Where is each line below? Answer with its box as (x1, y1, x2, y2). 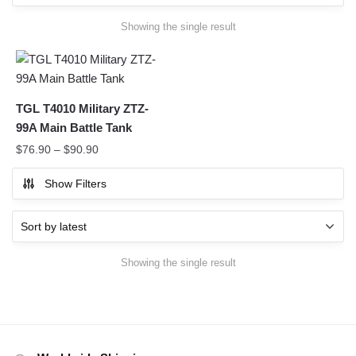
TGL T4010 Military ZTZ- (16, 102, 149, 116)
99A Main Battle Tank (16, 121, 132, 135)
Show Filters (44, 177, 106, 191)
